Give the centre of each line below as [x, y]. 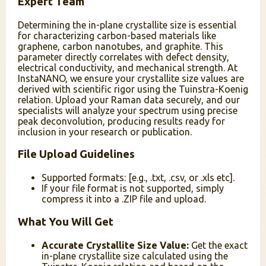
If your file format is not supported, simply [133, 189]
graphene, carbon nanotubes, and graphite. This [121, 46]
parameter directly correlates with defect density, [123, 57]
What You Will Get [66, 221]
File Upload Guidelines [76, 154]
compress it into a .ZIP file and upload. [124, 199]
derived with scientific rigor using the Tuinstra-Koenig [133, 89]
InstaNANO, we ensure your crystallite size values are [131, 78]
